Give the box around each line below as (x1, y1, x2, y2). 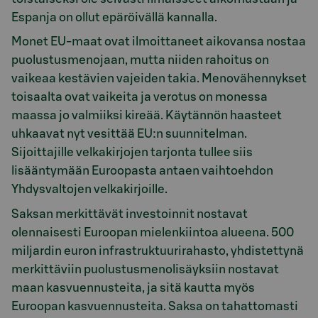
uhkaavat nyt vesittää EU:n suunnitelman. (11, 128, 247, 141)
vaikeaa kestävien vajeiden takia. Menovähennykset (11, 72, 307, 85)
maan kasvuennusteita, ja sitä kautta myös (11, 281, 255, 294)
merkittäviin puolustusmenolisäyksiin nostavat (11, 263, 279, 275)
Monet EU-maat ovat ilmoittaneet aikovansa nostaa (11, 35, 306, 48)
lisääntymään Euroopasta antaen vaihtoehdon (11, 165, 273, 177)
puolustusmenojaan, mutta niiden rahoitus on (11, 54, 269, 67)
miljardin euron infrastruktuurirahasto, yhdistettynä (11, 244, 304, 257)
